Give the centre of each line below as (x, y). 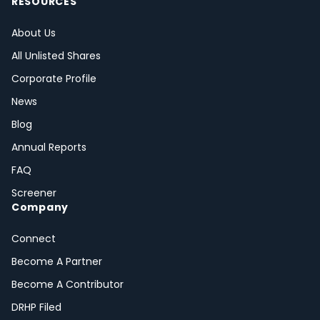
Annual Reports (49, 147)
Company (40, 207)
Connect (34, 239)
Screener (34, 193)
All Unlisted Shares (56, 56)
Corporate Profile (54, 79)
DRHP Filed (36, 307)
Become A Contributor (67, 285)
